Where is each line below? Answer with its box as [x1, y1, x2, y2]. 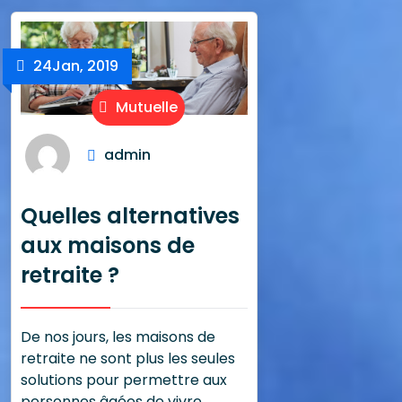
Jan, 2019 [52, 56, 118, 76]
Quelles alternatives [21, 201, 240, 232]
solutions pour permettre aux [21, 370, 227, 391]
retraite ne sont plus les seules [21, 348, 235, 370]
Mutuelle [111, 97, 178, 118]
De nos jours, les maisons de [21, 327, 215, 348]
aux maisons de [21, 231, 195, 261]
